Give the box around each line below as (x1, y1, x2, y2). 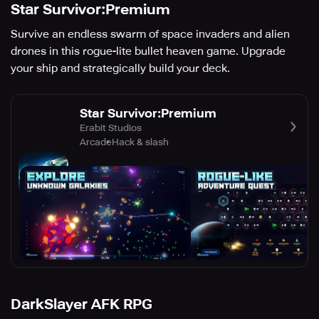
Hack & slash (112, 136, 169, 147)
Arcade (80, 136, 112, 147)
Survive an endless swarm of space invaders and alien (11, 28, 290, 41)
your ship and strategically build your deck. (11, 62, 230, 75)
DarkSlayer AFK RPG (11, 296, 152, 313)
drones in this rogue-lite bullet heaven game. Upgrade (11, 45, 286, 58)
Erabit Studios (80, 122, 142, 133)
